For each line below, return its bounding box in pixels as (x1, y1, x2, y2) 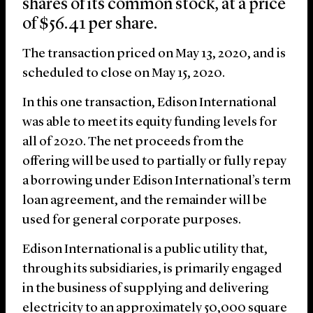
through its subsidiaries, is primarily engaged (22, 263, 282, 277)
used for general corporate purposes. (22, 214, 241, 228)
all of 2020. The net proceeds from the (22, 136, 244, 150)
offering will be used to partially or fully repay (22, 155, 286, 169)
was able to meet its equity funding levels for (22, 116, 277, 130)
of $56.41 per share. (22, 16, 157, 34)
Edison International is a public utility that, (22, 243, 268, 257)
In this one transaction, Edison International (22, 96, 277, 110)
